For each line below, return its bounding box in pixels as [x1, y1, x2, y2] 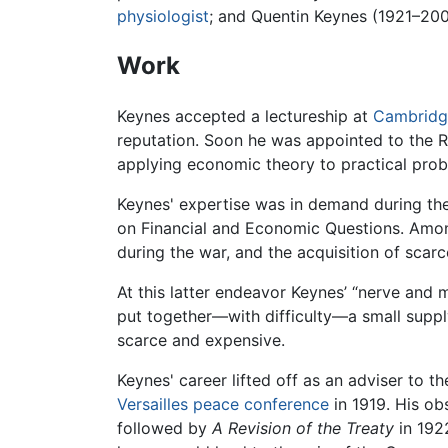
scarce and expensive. [117, 330, 285, 351]
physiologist [117, 6, 209, 27]
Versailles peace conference [117, 394, 329, 415]
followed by [117, 418, 212, 439]
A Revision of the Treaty [212, 418, 394, 439]
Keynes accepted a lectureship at [117, 106, 373, 127]
